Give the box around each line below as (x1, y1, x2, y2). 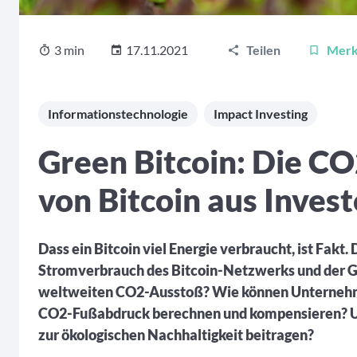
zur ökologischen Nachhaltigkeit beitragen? (38, 325, 314, 343)
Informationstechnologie (48, 105, 188, 121)
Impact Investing (214, 105, 308, 121)
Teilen (246, 41, 280, 57)
